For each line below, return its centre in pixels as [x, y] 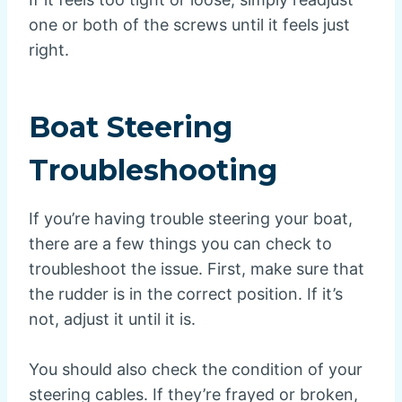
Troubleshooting [153, 170]
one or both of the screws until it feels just [189, 25]
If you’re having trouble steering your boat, [191, 219]
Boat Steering [131, 127]
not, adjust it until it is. [112, 319]
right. [49, 50]
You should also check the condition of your [196, 370]
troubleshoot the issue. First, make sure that [197, 269]
